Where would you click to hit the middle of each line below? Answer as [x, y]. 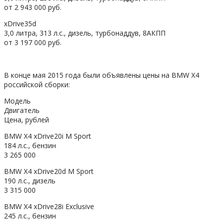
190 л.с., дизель [30, 180]
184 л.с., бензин [30, 145]
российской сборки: [37, 84]
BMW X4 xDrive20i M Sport [48, 136]
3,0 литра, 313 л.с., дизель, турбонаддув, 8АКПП [85, 33]
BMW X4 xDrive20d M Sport [49, 171]
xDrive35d [20, 23]
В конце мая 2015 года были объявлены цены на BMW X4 [102, 75]
